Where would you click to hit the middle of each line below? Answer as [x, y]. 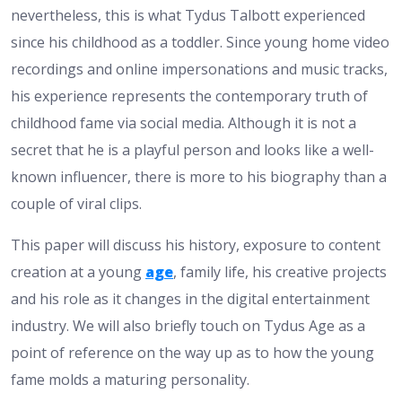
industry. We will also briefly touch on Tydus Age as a [188, 325]
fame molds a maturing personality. [130, 379]
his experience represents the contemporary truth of [189, 96]
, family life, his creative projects [280, 271]
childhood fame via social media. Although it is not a [184, 122]
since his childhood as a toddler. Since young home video [200, 42]
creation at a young [78, 271]
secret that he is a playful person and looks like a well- [192, 149]
